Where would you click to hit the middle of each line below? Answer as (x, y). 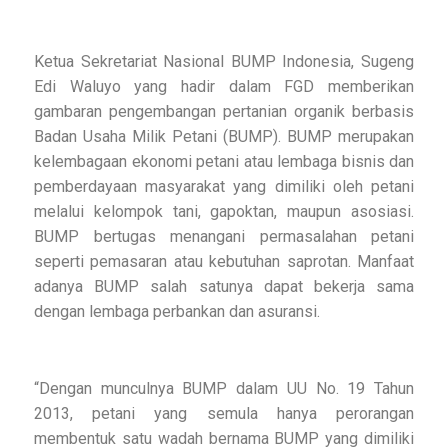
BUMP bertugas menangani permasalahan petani (224, 237)
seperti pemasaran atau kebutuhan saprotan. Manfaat (224, 262)
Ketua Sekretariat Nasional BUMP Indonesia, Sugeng (224, 62)
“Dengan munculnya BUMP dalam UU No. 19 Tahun (224, 389)
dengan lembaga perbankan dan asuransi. (177, 312)
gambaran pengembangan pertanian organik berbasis (224, 112)
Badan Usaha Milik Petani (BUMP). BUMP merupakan (224, 137)
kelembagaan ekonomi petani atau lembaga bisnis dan (224, 162)
